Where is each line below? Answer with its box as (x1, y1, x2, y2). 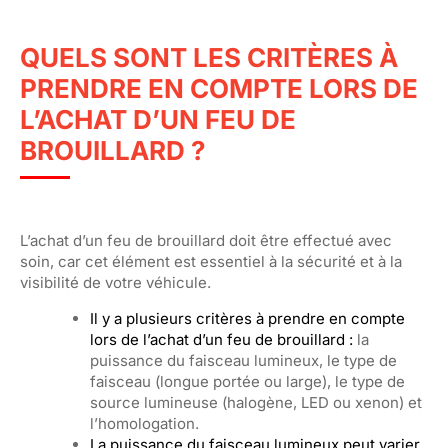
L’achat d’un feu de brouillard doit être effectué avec (20, 231, 392, 250)
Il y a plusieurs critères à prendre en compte (90, 309, 405, 328)
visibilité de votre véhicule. (20, 273, 215, 292)
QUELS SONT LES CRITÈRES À (20, 42, 398, 73)
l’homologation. (90, 414, 203, 433)
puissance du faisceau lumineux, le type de (90, 351, 397, 370)
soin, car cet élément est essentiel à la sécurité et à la (20, 252, 402, 271)
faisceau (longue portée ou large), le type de (90, 372, 405, 391)
